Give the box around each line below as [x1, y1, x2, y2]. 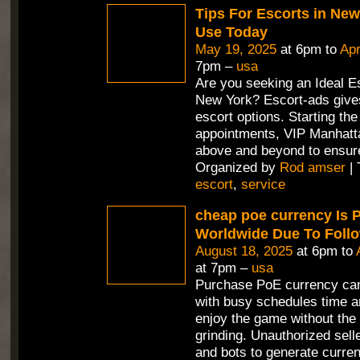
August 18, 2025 [194, 243, 292, 259]
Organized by [194, 159, 280, 175]
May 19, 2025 [194, 41, 276, 57]
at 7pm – [194, 260, 252, 276]
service [240, 176, 285, 192]
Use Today [194, 22, 268, 40]
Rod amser [279, 159, 346, 175]
